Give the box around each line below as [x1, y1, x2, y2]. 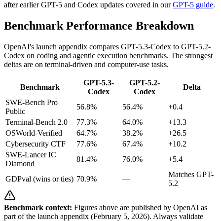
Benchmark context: [4, 203, 72, 212]
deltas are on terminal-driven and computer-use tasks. [4, 60, 169, 69]
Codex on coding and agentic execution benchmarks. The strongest [4, 51, 213, 60]
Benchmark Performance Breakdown [4, 19, 194, 33]
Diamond [5, 159, 35, 168]
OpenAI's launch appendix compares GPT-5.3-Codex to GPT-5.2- [4, 42, 211, 51]
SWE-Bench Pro [5, 98, 58, 107]
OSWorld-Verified [5, 129, 62, 138]
